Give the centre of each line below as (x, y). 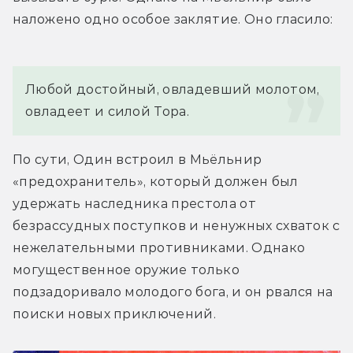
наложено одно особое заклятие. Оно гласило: (173, 19)
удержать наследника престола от (134, 203)
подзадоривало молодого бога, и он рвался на (173, 292)
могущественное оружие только (126, 269)
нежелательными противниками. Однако (159, 247)
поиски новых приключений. (115, 314)
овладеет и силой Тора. (108, 111)
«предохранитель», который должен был (156, 181)
